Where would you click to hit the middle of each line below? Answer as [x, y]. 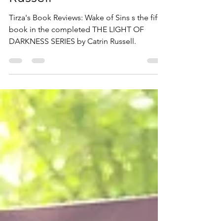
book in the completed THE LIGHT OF [76, 49]
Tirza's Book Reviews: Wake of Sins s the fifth [87, 37]
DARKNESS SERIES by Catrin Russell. [73, 61]
